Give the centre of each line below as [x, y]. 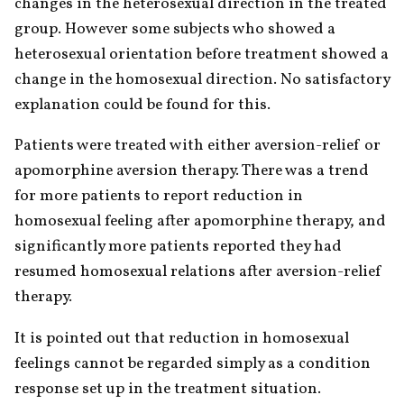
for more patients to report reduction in [159, 197]
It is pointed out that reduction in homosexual [182, 338]
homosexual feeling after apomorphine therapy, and [200, 222]
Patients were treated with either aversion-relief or [197, 146]
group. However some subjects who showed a [175, 29]
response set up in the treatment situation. [168, 389]
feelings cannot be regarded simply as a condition [193, 363]
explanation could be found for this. [142, 105]
